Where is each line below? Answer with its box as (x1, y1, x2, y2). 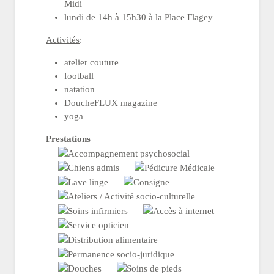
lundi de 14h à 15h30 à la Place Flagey (64, 12, 213, 22)
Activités (46, 35, 80, 45)
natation (64, 84, 95, 94)
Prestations (46, 134, 91, 144)
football (64, 71, 94, 81)
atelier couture (64, 57, 119, 67)
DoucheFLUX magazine (64, 98, 157, 108)
